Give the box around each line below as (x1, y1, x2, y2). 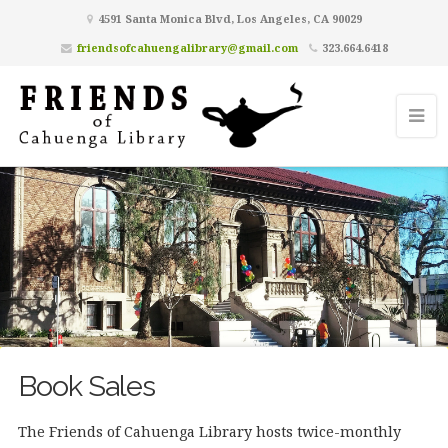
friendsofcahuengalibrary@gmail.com (76, 40, 298, 55)
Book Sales (17, 368, 155, 403)
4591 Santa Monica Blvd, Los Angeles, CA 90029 (94, 11, 362, 26)
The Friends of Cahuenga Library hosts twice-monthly (17, 421, 401, 441)
